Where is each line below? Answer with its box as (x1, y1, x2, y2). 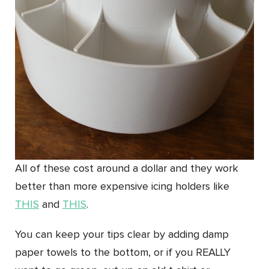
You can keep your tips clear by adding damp (15, 229, 229, 240)
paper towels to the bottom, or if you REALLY (15, 247, 231, 258)
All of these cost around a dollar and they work (15, 163, 238, 174)
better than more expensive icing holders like (15, 181, 229, 192)
